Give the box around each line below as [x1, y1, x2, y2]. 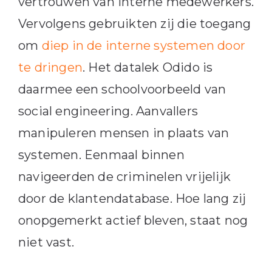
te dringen [18, 60, 83, 75]
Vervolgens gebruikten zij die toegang [18, 16, 251, 32]
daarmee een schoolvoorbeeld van [18, 82, 226, 97]
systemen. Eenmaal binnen [18, 148, 185, 163]
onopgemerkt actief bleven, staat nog [18, 213, 248, 228]
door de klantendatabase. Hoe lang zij [18, 191, 246, 206]
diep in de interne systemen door [41, 38, 245, 53]
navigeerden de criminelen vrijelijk [18, 169, 231, 185]
